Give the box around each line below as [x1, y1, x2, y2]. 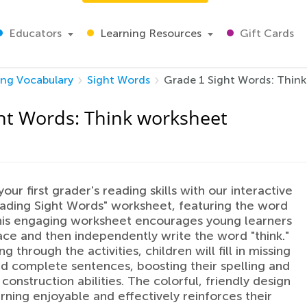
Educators [6, 27, 62, 40]
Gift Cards [237, 27, 294, 40]
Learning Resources [97, 27, 201, 40]
